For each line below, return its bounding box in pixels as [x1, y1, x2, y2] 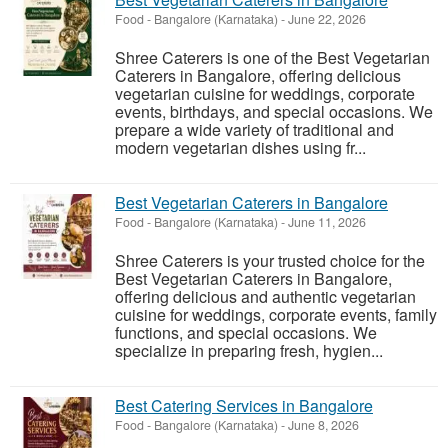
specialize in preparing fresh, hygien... [115, 339, 383, 363]
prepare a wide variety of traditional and [115, 118, 394, 142]
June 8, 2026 [285, 416, 359, 435]
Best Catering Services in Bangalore [115, 394, 373, 418]
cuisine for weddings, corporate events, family [115, 303, 437, 327]
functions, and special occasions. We [115, 321, 377, 345]
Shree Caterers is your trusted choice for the [115, 249, 425, 273]
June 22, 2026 [285, 10, 366, 29]
